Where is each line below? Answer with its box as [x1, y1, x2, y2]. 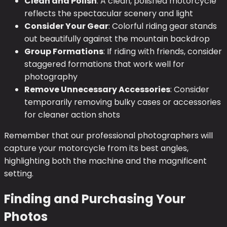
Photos [4, 208, 48, 225]
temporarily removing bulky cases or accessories [24, 96, 221, 108]
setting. [4, 168, 33, 180]
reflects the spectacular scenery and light [24, 8, 193, 20]
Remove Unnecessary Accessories [24, 84, 170, 96]
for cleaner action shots [24, 109, 120, 121]
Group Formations [24, 46, 103, 58]
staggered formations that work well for [24, 58, 184, 70]
